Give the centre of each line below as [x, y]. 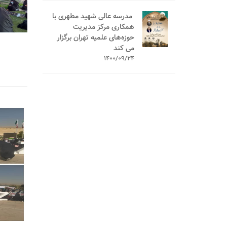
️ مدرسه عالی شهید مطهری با [93, 16]
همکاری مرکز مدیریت [104, 27]
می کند [124, 48]
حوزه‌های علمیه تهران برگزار [96, 37]
